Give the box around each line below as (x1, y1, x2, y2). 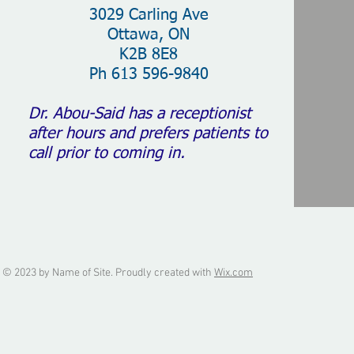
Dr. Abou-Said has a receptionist (28, 106, 251, 122)
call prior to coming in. (28, 145, 185, 161)
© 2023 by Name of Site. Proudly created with (2, 266, 214, 280)
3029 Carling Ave (88, 7, 209, 23)
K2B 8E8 (119, 47, 178, 62)
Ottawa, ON (107, 27, 190, 43)
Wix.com (214, 266, 253, 280)
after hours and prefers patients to (28, 126, 268, 141)
